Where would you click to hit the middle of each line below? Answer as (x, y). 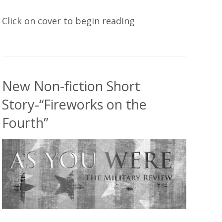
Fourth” (25, 123)
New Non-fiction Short (71, 86)
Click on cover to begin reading (68, 21)
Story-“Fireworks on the (74, 105)
